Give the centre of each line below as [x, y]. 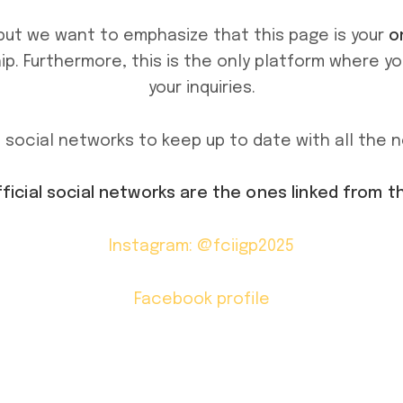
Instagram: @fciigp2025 [201, 247]
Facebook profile [201, 300]
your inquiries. [201, 88]
